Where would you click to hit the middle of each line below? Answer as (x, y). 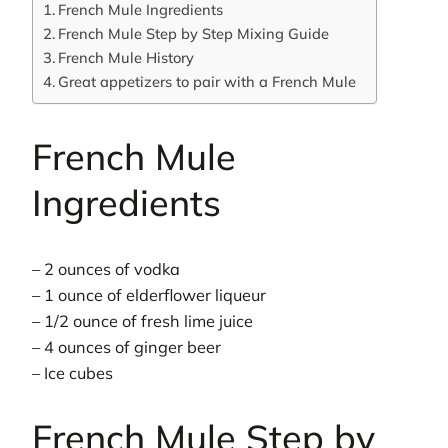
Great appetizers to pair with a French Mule (206, 81)
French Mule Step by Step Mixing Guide (193, 33)
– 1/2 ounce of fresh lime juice (142, 320)
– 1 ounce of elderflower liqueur (149, 294)
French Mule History (125, 57)
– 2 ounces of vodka (106, 268)
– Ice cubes (72, 372)
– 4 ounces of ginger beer (126, 346)
